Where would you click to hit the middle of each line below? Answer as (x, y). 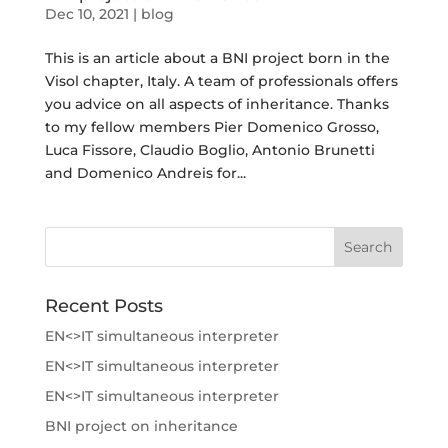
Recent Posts (103, 305)
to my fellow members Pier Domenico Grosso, (211, 126)
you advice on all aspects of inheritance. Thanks (216, 103)
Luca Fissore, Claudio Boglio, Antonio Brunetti (209, 149)
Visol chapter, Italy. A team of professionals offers (221, 80)
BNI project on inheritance (141, 425)
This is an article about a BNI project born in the (217, 57)
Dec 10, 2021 (86, 13)
